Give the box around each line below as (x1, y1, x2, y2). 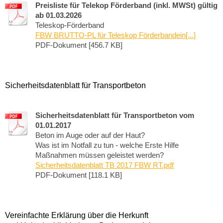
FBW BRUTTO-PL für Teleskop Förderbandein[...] (35, 31, 196, 40)
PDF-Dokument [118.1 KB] (35, 171, 122, 180)
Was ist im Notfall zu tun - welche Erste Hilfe (35, 141, 179, 150)
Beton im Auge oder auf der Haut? (35, 131, 145, 140)
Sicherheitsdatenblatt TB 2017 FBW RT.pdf (35, 161, 174, 170)
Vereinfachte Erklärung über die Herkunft (5, 211, 148, 220)
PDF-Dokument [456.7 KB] (35, 41, 122, 50)
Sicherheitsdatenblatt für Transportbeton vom (35, 111, 194, 120)
